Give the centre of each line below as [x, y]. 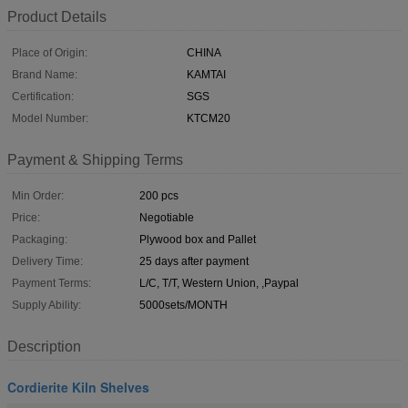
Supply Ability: [46, 305]
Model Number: [50, 118]
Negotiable [167, 217]
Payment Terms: [51, 283]
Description [44, 346]
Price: [26, 217]
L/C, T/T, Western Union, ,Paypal [219, 283]
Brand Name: [45, 74]
